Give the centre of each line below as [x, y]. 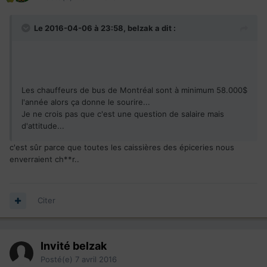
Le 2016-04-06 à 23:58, [81, 28]
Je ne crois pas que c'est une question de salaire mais [123, 114]
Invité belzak [74, 246]
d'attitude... [43, 126]
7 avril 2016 [96, 260]
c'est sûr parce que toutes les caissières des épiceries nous [122, 148]
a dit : [164, 28]
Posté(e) [58, 260]
